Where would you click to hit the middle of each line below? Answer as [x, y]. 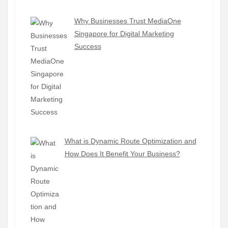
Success [88, 47]
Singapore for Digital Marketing [124, 34]
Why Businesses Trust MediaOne [127, 21]
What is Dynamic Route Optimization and [130, 141]
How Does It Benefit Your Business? [122, 153]
